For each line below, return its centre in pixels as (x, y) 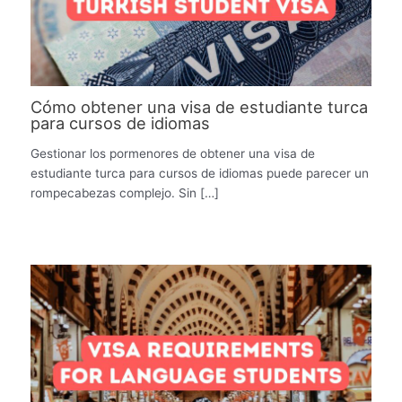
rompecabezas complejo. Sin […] (125, 192)
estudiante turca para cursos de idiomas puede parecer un (200, 173)
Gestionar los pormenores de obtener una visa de (173, 153)
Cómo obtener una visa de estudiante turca (200, 107)
